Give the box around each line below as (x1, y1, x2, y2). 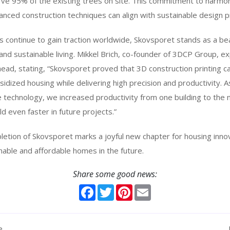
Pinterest (132, 183, 162, 193)
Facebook (95, 183, 128, 193)
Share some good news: (73, 168, 157, 180)
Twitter (114, 183, 138, 193)
